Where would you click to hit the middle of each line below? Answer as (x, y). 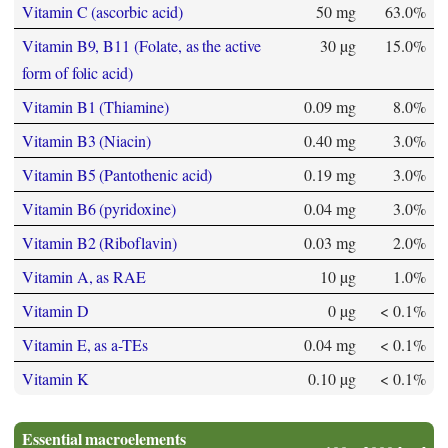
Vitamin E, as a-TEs (85, 345)
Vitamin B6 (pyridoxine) (99, 209)
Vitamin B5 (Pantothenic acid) (117, 175)
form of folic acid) (77, 73)
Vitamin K (55, 379)
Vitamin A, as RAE (84, 277)
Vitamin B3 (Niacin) (86, 141)
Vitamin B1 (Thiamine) (95, 107)
